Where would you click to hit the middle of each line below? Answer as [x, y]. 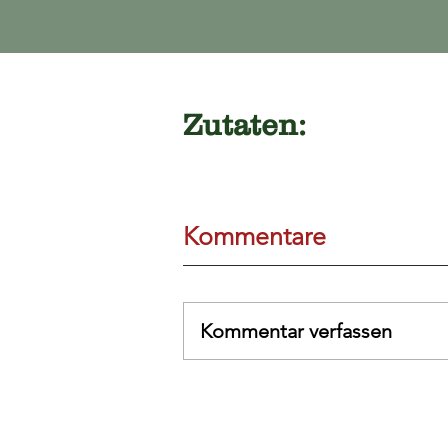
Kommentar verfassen [296, 331]
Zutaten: [244, 124]
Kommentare [254, 236]
